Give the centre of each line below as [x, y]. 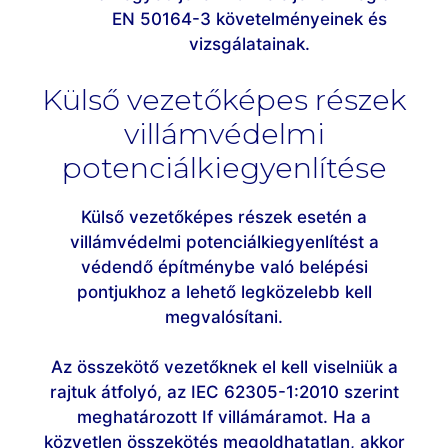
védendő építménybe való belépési [224, 266]
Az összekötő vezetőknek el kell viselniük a [224, 367]
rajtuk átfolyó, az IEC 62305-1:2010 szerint [224, 392]
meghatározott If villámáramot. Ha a [224, 417]
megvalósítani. [224, 316]
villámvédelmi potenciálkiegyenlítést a [224, 241]
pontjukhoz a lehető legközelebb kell [224, 291]
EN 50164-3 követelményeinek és [249, 19]
